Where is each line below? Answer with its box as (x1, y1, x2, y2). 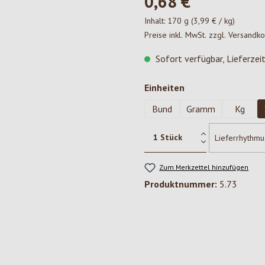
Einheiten (144, 82, 185, 93)
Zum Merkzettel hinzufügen (159, 163, 249, 172)
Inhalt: (144, 15, 167, 26)
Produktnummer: (144, 178, 219, 190)
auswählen (184, 81, 233, 93)
